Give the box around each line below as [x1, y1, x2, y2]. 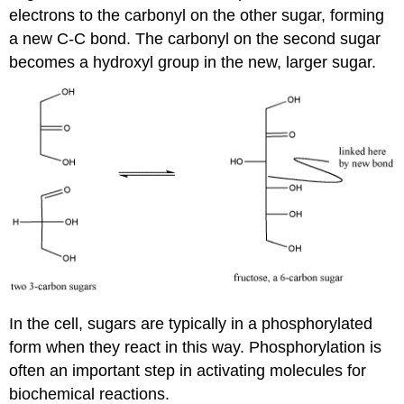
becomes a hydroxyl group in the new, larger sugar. [9, 52, 377, 71]
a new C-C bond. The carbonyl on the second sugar [9, 29, 381, 48]
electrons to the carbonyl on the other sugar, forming [9, 5, 385, 24]
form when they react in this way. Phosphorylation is [9, 337, 382, 356]
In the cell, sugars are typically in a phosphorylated [9, 314, 373, 333]
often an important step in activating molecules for [9, 361, 367, 380]
